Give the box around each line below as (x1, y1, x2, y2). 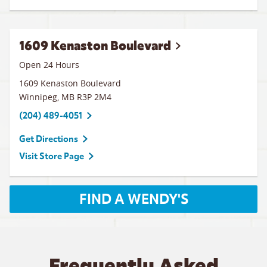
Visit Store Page (19, 151, 84, 162)
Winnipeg (19, 91, 57, 103)
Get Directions (19, 133, 78, 144)
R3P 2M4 (77, 91, 111, 103)
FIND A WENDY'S (79, 190, 188, 208)
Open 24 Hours (19, 59, 79, 70)
